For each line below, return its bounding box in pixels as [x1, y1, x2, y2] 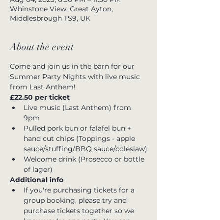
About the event [10, 41, 74, 53]
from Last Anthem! [10, 82, 76, 91]
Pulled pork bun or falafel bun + [24, 124, 133, 133]
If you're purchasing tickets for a [24, 186, 137, 194]
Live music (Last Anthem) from [24, 103, 133, 112]
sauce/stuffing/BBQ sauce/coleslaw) [24, 144, 147, 153]
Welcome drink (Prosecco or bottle [24, 155, 146, 164]
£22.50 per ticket [10, 93, 72, 102]
